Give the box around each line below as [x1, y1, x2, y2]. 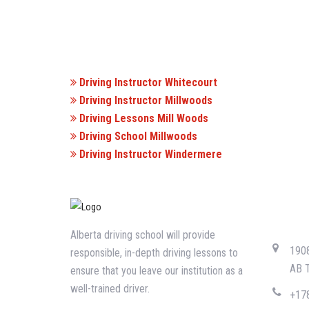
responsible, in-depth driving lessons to [70, 246, 238, 259]
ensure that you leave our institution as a [70, 264, 243, 277]
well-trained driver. [70, 282, 150, 295]
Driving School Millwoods [77, 130, 197, 143]
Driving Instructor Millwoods [77, 94, 212, 107]
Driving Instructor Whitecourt [77, 76, 217, 89]
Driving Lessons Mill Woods [77, 112, 208, 125]
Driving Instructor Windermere [77, 148, 222, 161]
